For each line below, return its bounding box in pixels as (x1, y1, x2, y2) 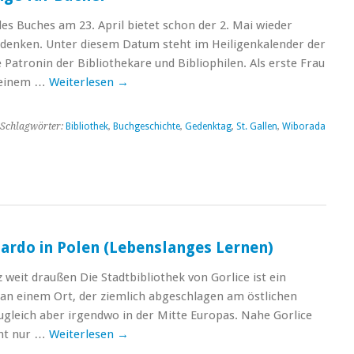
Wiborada (281, 121, 326, 132)
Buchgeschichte (112, 121, 180, 132)
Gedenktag (184, 121, 232, 132)
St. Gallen (235, 121, 277, 132)
